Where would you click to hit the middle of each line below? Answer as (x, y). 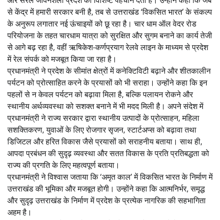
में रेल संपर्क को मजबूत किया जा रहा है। (62, 59)
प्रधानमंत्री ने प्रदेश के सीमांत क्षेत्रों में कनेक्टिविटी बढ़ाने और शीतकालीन (109, 70)
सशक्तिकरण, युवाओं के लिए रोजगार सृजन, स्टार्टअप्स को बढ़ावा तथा (102, 129)
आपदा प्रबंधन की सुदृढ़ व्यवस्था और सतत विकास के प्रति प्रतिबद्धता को (108, 153)
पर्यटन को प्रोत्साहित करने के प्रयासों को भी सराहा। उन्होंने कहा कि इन (107, 82)
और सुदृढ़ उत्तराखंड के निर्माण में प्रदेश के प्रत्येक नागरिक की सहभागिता (107, 200)
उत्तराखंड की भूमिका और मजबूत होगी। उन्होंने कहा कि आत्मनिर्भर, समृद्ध (106, 188)
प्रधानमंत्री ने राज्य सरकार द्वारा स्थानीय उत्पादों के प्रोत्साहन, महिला (103, 118)
